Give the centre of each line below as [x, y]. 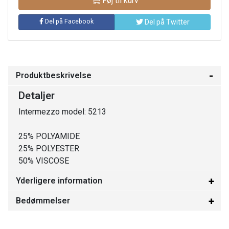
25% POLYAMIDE [49, 136]
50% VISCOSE [44, 161]
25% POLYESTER [49, 148]
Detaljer [37, 95]
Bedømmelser [43, 200]
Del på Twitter [166, 22]
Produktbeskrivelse [54, 75]
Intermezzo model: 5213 [62, 111]
